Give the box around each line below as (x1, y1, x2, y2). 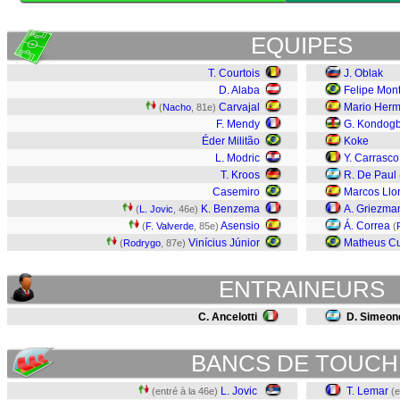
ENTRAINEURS (219, 276, 385, 303)
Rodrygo (123, 237, 161, 248)
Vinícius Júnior (188, 237, 260, 249)
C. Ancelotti (198, 311, 257, 323)
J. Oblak (344, 67, 383, 79)
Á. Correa (344, 220, 390, 232)
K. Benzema (201, 203, 260, 215)
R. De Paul (344, 169, 396, 181)
